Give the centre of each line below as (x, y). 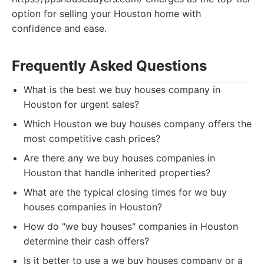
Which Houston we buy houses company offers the (138, 124)
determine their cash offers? (86, 241)
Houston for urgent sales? (81, 104)
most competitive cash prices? (92, 138)
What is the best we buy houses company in (122, 90)
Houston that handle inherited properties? (117, 173)
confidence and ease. (59, 28)
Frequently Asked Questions (109, 66)
